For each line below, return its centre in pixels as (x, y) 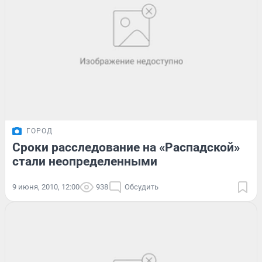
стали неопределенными (85, 162)
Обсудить (142, 187)
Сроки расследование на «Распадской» (126, 148)
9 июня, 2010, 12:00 (46, 187)
